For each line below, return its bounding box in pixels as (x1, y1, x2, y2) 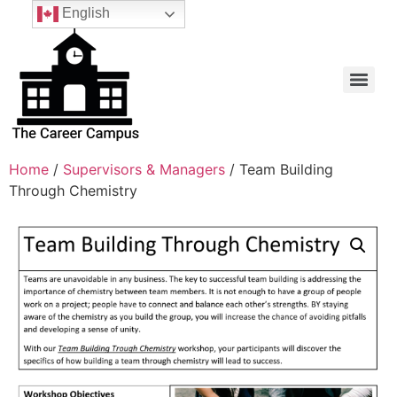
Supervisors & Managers (63, 160, 225, 178)
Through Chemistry (9, 182, 137, 199)
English (58, 5, 110, 21)
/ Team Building (225, 160, 333, 178)
